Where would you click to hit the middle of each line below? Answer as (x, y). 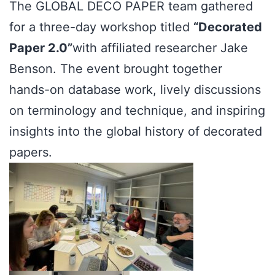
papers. (31, 153)
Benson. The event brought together (116, 69)
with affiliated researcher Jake (160, 48)
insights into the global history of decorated (136, 132)
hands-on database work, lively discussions (135, 90)
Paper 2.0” (41, 48)
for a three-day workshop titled (101, 27)
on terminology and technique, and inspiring (137, 111)
